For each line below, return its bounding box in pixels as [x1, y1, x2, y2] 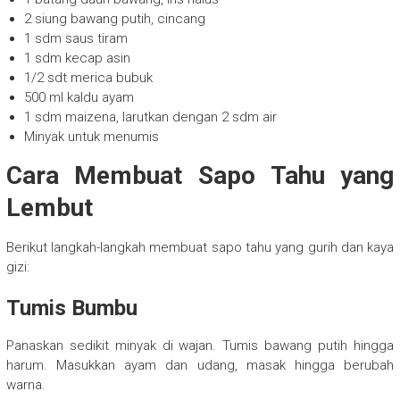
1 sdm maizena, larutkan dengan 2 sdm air [23, 109, 277, 126]
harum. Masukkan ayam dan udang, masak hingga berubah [5, 357, 395, 374]
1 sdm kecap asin [23, 50, 130, 67]
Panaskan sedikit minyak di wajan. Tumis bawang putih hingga [5, 337, 395, 354]
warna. [5, 377, 46, 394]
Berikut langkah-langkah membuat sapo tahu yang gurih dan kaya [5, 239, 395, 256]
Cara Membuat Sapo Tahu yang [5, 161, 395, 191]
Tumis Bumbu [5, 296, 137, 321]
